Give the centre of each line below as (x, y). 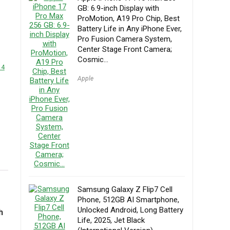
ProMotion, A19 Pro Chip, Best (129, 18)
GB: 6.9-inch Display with (118, 8)
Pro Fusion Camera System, (125, 39)
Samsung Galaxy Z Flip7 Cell (125, 189)
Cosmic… (93, 60)
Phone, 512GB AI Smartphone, (128, 200)
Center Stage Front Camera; (125, 49)
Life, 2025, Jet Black (111, 220)
